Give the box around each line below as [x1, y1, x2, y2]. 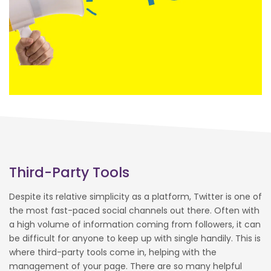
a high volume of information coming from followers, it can [9, 218, 261, 231]
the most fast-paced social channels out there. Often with [9, 204, 260, 217]
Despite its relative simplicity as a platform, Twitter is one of [9, 191, 262, 203]
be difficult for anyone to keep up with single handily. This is [9, 232, 261, 245]
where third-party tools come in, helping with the [9, 246, 217, 259]
